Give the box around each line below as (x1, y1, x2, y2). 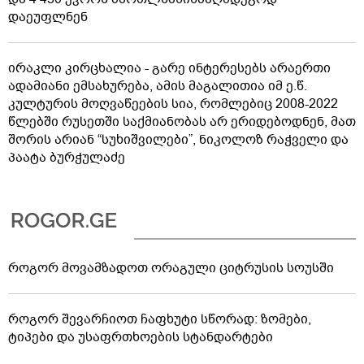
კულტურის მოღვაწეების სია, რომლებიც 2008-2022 (8, 94, 338, 113)
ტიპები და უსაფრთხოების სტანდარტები (8, 327, 273, 346)
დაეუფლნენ (8, 7, 88, 26)
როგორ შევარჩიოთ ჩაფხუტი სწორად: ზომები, (8, 310, 311, 328)
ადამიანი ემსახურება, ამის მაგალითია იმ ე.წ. (8, 76, 307, 95)
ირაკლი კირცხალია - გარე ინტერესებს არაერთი (8, 58, 331, 77)
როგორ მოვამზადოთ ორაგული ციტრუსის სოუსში (8, 258, 334, 277)
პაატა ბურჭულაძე (8, 148, 125, 167)
